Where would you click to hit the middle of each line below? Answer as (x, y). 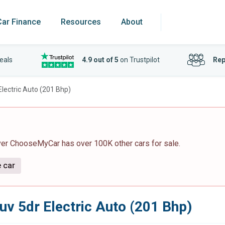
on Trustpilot (139, 60)
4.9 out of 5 (100, 60)
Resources (81, 22)
